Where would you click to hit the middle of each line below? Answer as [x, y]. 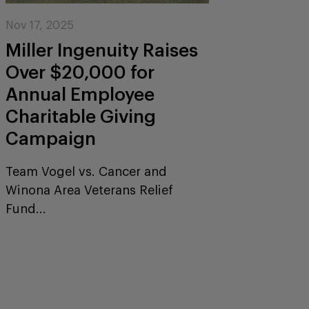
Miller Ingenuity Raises [101, 51]
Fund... [26, 209]
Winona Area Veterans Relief [89, 190]
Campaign [50, 139]
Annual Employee [80, 95]
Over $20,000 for [80, 73]
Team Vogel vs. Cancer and [86, 171]
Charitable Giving [80, 117]
